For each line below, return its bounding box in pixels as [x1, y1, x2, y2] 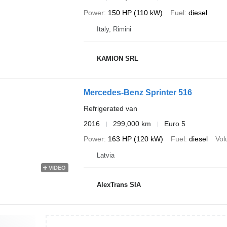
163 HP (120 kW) [107, 135, 163, 143]
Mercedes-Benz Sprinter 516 [83, 88, 192, 97]
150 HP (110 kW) [107, 9, 163, 17]
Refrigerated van [83, 104, 137, 112]
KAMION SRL [96, 54, 138, 62]
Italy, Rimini [96, 25, 131, 33]
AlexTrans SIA [96, 180, 141, 188]
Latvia [96, 152, 115, 159]
